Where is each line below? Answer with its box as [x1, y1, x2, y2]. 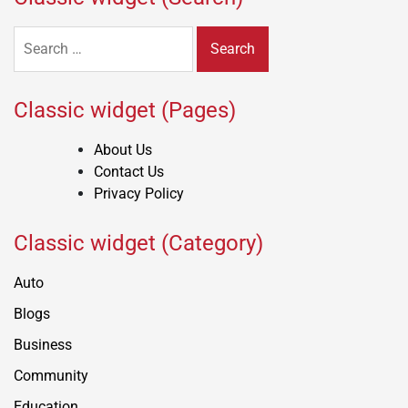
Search [13, 26, 57, 45]
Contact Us [94, 162, 164, 180]
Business [14, 335, 72, 353]
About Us [94, 140, 152, 158]
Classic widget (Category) [14, 229, 263, 256]
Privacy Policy [94, 184, 184, 202]
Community [14, 366, 88, 384]
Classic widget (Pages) [14, 97, 236, 123]
